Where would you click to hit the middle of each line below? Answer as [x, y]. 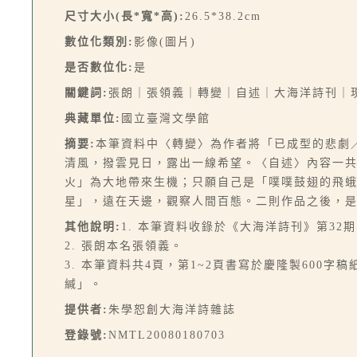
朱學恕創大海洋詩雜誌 [172, 310]
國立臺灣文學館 [166, 118]
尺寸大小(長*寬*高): [125, 16]
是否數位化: [99, 67]
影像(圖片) [165, 42]
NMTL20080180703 [167, 335]
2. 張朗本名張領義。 [124, 246]
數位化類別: [99, 42]
